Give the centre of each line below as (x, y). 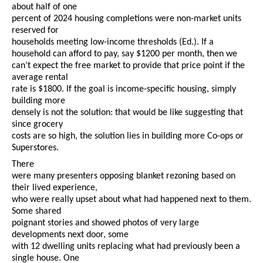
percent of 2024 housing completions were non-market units (127, 19)
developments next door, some (70, 235)
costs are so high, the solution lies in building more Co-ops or (128, 136)
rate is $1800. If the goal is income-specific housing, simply (124, 90)
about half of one (44, 7)
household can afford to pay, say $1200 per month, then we (124, 54)
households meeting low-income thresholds (94, 43)
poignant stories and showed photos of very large (105, 223)
